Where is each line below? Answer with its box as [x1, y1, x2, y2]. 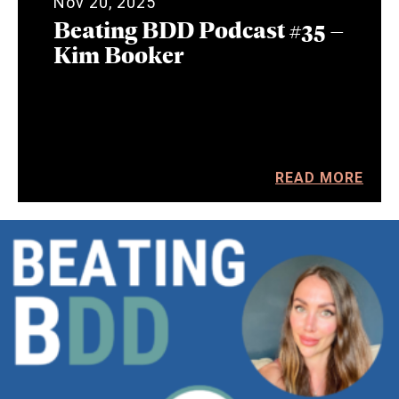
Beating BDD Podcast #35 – [53, 12, 345, 45]
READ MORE [275, 168, 363, 186]
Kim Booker [53, 37, 183, 70]
